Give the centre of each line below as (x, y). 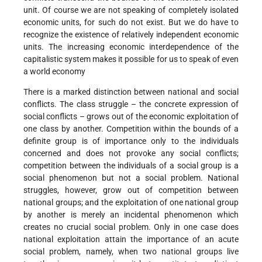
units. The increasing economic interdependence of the (131, 47)
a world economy (54, 72)
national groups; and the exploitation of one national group (131, 203)
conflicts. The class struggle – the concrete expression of (131, 104)
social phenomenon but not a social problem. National (131, 178)
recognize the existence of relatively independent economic (131, 35)
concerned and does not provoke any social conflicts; (131, 154)
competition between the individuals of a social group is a (131, 166)
